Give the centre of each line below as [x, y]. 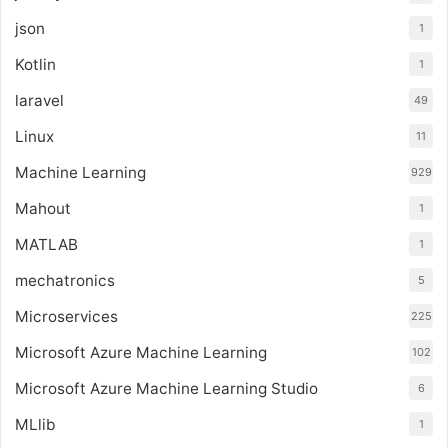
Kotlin [35, 64]
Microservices [66, 316]
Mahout [43, 208]
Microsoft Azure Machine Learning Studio [166, 388]
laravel [39, 100]
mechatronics [65, 280]
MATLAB [46, 244]
